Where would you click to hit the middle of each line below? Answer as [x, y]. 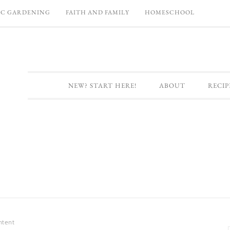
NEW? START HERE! [102, 85]
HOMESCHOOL [170, 12]
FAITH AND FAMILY [98, 12]
